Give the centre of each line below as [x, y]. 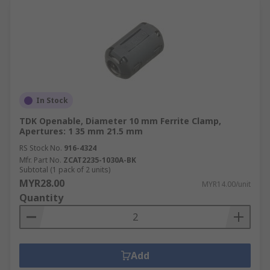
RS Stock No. [41, 148]
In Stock [52, 100]
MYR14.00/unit [226, 184]
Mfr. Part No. [40, 160]
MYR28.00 [42, 183]
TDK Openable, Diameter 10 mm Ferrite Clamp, [120, 121]
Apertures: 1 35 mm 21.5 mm [81, 131]
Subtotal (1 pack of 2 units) [65, 170]
